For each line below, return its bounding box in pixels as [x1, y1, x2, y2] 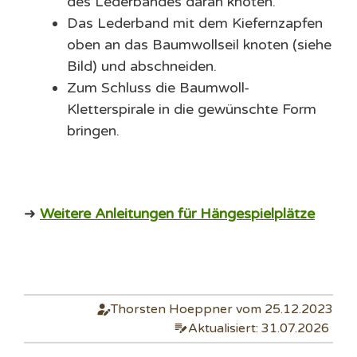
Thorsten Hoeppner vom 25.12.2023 [111, 301, 333, 318]
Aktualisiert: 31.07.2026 [188, 320, 329, 337]
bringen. [67, 122, 120, 140]
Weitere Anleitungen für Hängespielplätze [40, 205, 315, 223]
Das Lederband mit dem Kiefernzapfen [67, 14, 323, 33]
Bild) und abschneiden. [67, 57, 217, 76]
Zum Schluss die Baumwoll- [67, 79, 249, 97]
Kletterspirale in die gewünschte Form [67, 100, 316, 119]
